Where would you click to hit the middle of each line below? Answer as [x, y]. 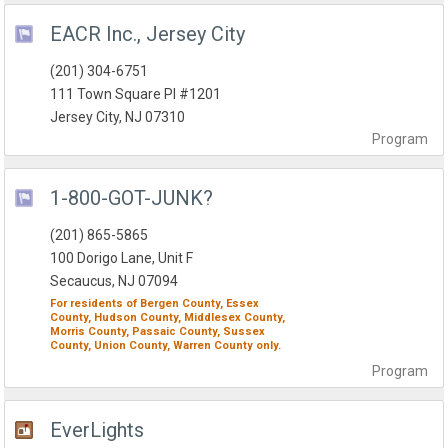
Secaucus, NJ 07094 [114, 281]
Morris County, [90, 332]
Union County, [132, 346]
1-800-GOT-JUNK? [132, 198]
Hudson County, [138, 318]
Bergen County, [182, 304]
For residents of [95, 304]
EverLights [97, 430]
